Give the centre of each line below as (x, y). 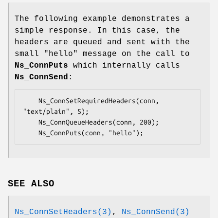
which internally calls (124, 66)
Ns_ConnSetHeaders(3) (63, 212)
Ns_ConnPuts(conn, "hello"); (91, 133)
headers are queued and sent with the (102, 43)
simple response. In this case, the (97, 31)
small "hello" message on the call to (102, 54)
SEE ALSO (31, 184)
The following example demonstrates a (102, 19)
